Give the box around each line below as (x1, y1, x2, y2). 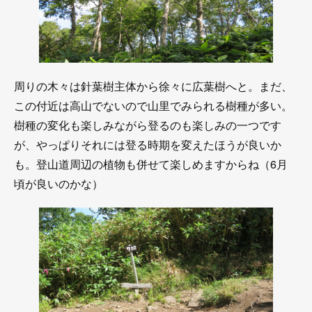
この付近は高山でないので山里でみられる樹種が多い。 (14, 97, 292, 114)
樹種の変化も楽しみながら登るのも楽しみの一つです (14, 117, 281, 134)
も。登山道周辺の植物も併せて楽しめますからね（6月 (14, 156, 288, 173)
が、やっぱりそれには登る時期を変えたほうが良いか (14, 136, 281, 153)
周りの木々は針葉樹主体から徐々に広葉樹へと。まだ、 (14, 78, 292, 95)
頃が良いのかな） (14, 175, 103, 192)
